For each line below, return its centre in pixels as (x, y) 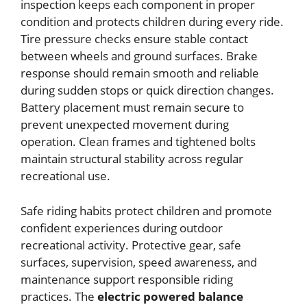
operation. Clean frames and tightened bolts (138, 142)
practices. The (59, 296)
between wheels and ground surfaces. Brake (139, 56)
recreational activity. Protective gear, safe (131, 245)
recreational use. (65, 176)
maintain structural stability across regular (132, 159)
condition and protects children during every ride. (152, 22)
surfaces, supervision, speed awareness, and (139, 262)
